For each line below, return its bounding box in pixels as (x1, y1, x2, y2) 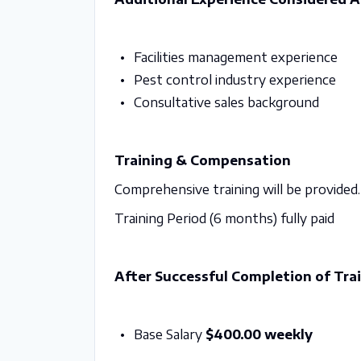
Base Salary (133, 326, 205, 342)
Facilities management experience (133, 49, 338, 65)
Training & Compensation (114, 152, 291, 168)
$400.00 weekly (205, 326, 313, 342)
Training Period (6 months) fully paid (114, 210, 334, 226)
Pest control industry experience (133, 72, 336, 88)
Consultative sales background (133, 94, 319, 110)
